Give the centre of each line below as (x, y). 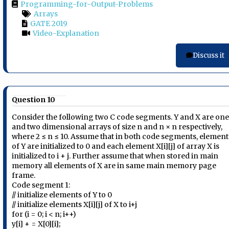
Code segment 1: (41, 185)
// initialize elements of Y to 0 (62, 194)
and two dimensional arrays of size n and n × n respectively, (117, 127)
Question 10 (34, 100)
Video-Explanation (66, 33)
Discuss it (208, 56)
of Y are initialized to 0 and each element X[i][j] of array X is (116, 146)
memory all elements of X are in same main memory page (114, 165)
